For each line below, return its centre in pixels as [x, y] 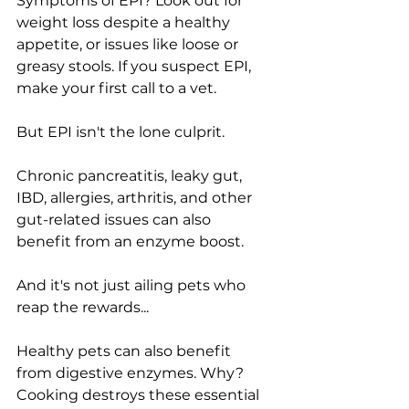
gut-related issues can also [115, 219]
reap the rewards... [83, 307]
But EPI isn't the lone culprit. [121, 131]
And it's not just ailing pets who [133, 285]
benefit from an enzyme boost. [130, 241]
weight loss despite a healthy [125, 22]
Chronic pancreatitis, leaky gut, [131, 175]
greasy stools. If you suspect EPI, [136, 66]
